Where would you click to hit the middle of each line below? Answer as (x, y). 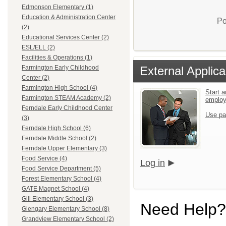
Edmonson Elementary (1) (58, 7)
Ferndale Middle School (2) (59, 138)
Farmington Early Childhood (60, 68)
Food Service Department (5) (61, 169)
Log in (153, 163)
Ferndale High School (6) (56, 128)
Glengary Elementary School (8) (66, 209)
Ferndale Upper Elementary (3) (64, 149)
